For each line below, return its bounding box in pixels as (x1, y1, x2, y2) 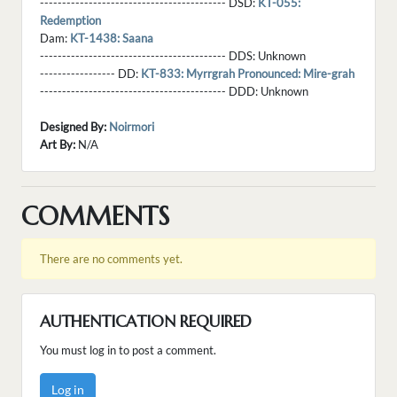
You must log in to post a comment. (40, 343, 216, 358)
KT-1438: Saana (70, 31, 153, 46)
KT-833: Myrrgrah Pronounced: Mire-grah (141, 66, 354, 82)
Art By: (40, 137, 75, 152)
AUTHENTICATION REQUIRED (40, 311, 252, 332)
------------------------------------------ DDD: (40, 84, 261, 99)
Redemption (40, 13, 101, 28)
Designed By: (40, 120, 106, 135)
